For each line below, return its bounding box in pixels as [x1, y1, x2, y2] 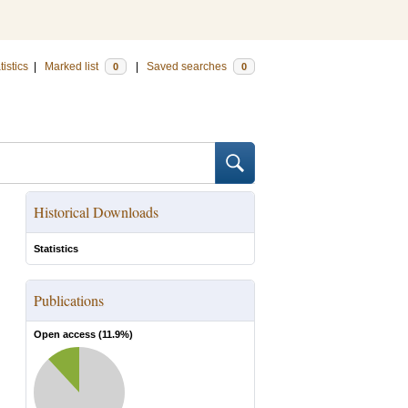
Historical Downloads [34, 202, 158, 221]
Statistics [34, 243, 78, 254]
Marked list [45, 60, 101, 73]
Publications [34, 291, 104, 310]
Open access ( [34, 329, 102, 340]
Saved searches [147, 60, 229, 73]
